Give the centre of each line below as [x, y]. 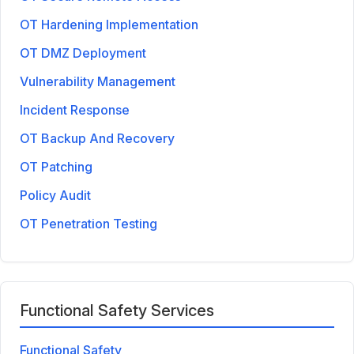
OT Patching [56, 166]
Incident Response [75, 109]
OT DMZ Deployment [83, 53]
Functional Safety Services [117, 310]
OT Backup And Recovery [97, 138]
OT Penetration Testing [88, 223]
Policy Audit [55, 195]
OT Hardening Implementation [109, 24]
